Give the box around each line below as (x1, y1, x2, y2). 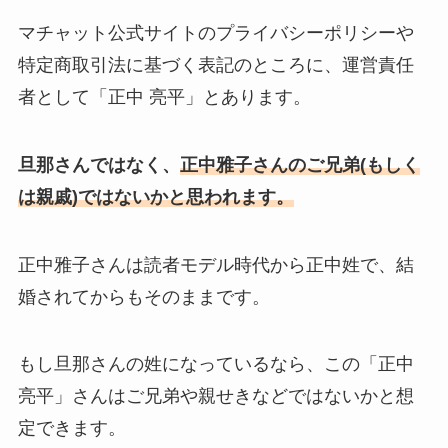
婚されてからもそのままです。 (17, 286, 270, 307)
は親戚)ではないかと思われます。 (17, 186, 294, 207)
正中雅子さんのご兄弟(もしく (179, 154, 420, 175)
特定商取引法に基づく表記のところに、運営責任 (17, 54, 414, 75)
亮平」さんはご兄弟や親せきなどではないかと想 (17, 386, 414, 407)
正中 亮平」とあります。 (107, 86, 311, 107)
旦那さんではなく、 (17, 154, 180, 175)
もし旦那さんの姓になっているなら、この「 (17, 354, 378, 375)
